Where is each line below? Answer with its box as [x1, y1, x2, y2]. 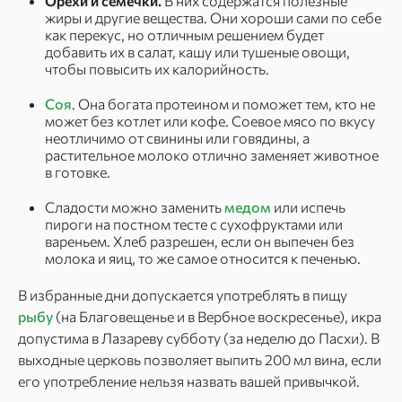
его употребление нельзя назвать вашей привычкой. [18, 372, 360, 389]
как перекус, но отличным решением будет [45, 26, 324, 43]
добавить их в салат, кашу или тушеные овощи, [45, 43, 350, 60]
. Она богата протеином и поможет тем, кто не [72, 95, 375, 112]
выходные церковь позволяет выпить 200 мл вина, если [18, 351, 381, 368]
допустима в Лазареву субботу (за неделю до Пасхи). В [18, 329, 380, 346]
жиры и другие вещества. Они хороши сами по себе [45, 9, 381, 26]
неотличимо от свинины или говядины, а [45, 129, 310, 146]
